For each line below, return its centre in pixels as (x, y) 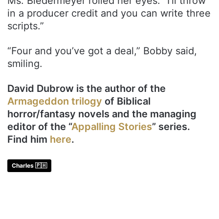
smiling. (25, 64)
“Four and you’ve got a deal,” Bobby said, (102, 51)
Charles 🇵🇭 (29, 166)
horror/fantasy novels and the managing (102, 114)
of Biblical (126, 101)
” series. (171, 127)
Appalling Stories (112, 127)
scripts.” (26, 26)
